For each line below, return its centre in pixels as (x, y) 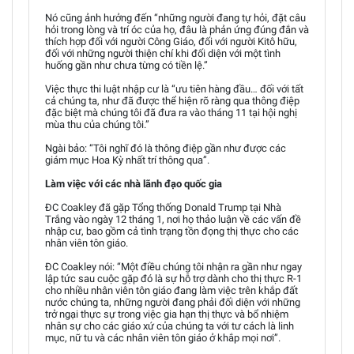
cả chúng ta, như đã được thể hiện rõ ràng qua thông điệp (172, 100)
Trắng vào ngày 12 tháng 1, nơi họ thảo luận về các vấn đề (173, 219)
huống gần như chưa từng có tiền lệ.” (126, 65)
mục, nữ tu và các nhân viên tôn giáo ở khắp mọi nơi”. (163, 337)
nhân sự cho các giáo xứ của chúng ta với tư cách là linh (169, 326)
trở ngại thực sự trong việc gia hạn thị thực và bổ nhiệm (167, 314)
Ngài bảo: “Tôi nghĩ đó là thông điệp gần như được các (166, 148)
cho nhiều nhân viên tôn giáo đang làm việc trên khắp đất (171, 290)
